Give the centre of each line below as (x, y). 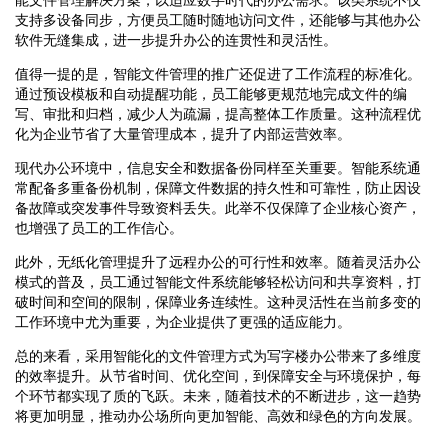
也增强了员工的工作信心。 (99, 227)
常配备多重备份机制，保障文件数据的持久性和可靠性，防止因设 (218, 187)
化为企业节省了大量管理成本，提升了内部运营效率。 (183, 133)
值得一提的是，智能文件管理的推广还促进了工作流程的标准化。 (218, 73)
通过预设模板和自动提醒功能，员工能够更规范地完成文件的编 (211, 93)
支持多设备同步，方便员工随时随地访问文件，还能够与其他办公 (218, 19)
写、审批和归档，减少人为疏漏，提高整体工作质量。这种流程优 (218, 113)
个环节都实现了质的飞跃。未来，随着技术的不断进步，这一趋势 (218, 395)
